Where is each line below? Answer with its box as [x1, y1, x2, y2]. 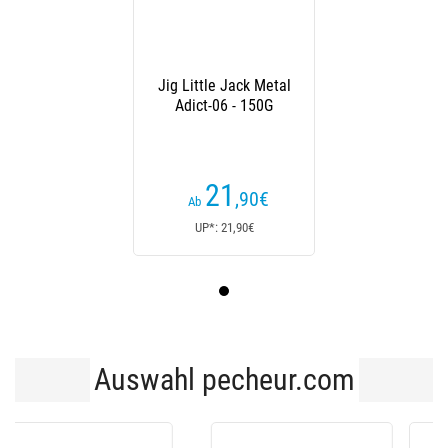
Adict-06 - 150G [175, 96, 273, 116]
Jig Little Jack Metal [157, 76, 291, 96]
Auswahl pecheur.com [93, 362, 355, 398]
